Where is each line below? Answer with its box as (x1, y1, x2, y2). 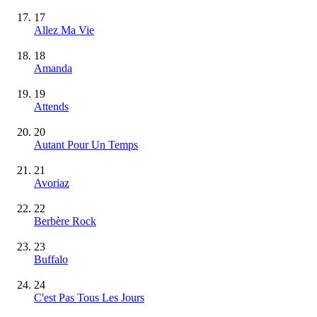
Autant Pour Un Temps (34, 138, 138, 151)
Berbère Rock (34, 214, 96, 227)
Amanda (34, 62, 72, 74)
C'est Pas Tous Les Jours (34, 291, 144, 304)
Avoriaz (34, 176, 69, 189)
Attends (34, 100, 69, 113)
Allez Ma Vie (34, 23, 94, 36)
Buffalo (34, 253, 68, 265)
